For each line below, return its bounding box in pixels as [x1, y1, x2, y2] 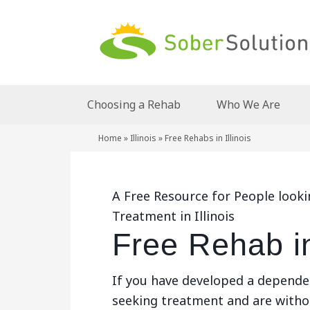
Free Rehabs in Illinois [165, 132, 251, 144]
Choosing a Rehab [87, 97, 181, 112]
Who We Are [217, 97, 280, 112]
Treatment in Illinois [112, 208, 235, 224]
